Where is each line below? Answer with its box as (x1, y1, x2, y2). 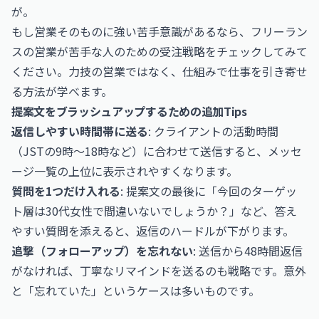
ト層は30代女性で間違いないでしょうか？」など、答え (11, 202, 297, 219)
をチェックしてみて (205, 43, 308, 60)
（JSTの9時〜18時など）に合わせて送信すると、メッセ (11, 142, 302, 159)
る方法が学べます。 (11, 83, 113, 100)
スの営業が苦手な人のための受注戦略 (11, 43, 205, 60)
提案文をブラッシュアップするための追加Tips (11, 103, 247, 120)
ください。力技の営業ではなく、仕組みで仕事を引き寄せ (11, 63, 308, 80)
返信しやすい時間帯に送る (11, 122, 148, 140)
